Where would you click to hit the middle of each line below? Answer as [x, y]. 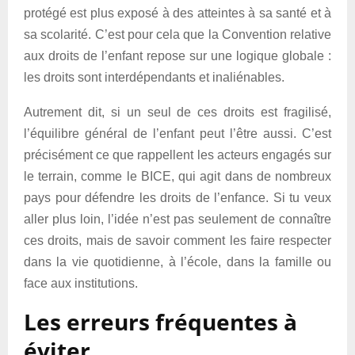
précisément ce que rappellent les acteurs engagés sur [177, 155]
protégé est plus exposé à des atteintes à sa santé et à [177, 13]
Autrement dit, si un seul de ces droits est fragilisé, [177, 112]
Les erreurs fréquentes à [160, 322]
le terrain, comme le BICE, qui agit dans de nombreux [177, 176]
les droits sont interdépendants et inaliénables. [154, 77]
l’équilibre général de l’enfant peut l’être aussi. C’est [177, 134]
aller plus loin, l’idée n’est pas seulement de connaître [177, 219]
